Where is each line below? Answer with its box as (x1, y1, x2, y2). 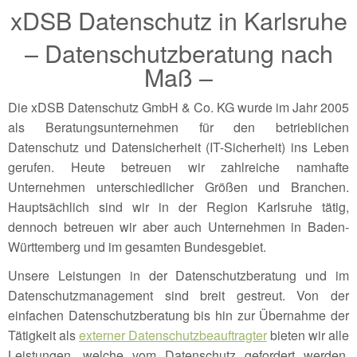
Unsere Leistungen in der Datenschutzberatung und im (8, 266, 349, 285)
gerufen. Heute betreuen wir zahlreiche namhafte (8, 158, 349, 177)
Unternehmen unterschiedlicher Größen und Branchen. (8, 178, 349, 197)
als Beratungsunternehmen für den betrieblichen (8, 118, 349, 137)
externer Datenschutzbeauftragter (79, 326, 267, 345)
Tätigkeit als (8, 326, 79, 345)
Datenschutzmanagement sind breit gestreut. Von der (8, 286, 349, 305)
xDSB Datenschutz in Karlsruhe (10, 2, 347, 38)
